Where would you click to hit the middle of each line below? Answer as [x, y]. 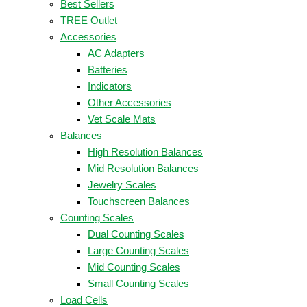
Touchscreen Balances [139, 201]
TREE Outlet [89, 20]
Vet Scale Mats [122, 119]
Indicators [110, 86]
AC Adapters [116, 53]
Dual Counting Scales [136, 234]
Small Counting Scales [138, 283]
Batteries [108, 70]
